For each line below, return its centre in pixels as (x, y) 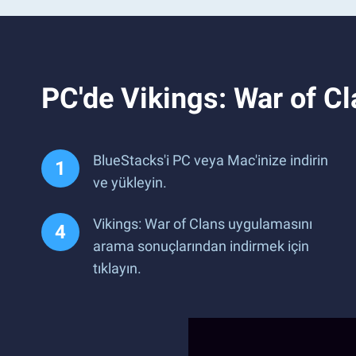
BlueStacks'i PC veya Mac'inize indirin (211, 160)
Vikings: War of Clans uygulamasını (203, 223)
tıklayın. (117, 268)
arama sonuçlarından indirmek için (201, 246)
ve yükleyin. (130, 182)
